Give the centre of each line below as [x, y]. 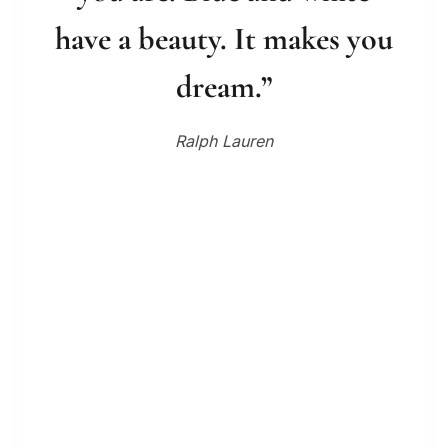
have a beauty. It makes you [224, 39]
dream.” [224, 87]
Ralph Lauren [224, 141]
